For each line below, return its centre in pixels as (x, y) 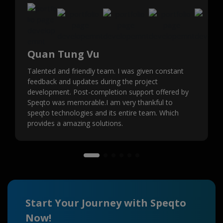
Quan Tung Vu (63, 54)
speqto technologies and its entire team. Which (103, 113)
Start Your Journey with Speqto (106, 203)
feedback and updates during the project (93, 81)
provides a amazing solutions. (75, 123)
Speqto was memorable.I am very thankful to (100, 102)
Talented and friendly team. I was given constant (106, 71)
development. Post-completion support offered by (108, 92)
